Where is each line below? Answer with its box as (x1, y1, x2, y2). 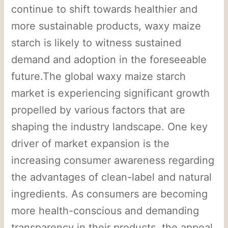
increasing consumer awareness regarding (11, 154, 215, 166)
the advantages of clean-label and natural (11, 170, 212, 183)
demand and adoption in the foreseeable (11, 53, 207, 66)
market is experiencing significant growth (11, 87, 210, 99)
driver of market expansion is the (11, 137, 170, 150)
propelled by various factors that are (11, 103, 186, 116)
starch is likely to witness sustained (11, 36, 182, 49)
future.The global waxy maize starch (11, 70, 186, 82)
